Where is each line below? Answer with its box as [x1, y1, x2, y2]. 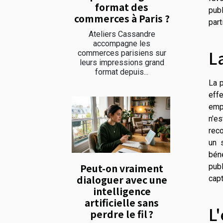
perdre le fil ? [90, 207, 153, 221]
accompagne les [93, 38, 150, 48]
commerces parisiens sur [77, 48, 166, 58]
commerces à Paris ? [74, 11, 170, 25]
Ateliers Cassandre [88, 29, 155, 39]
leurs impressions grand [79, 57, 164, 67]
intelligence [93, 184, 151, 198]
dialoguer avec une [76, 172, 167, 187]
